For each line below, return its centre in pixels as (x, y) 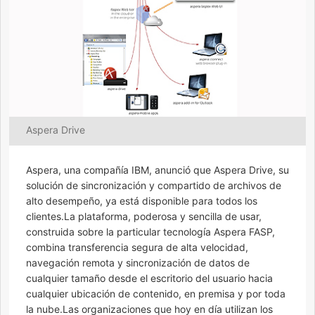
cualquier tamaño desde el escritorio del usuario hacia (149, 278)
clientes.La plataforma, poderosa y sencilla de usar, (144, 216)
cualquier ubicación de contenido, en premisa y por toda (156, 293)
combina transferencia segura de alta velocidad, (137, 247)
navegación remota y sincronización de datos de (138, 262)
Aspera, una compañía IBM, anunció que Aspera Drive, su (157, 169)
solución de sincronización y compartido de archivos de (154, 185)
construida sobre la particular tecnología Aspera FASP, (150, 231)
